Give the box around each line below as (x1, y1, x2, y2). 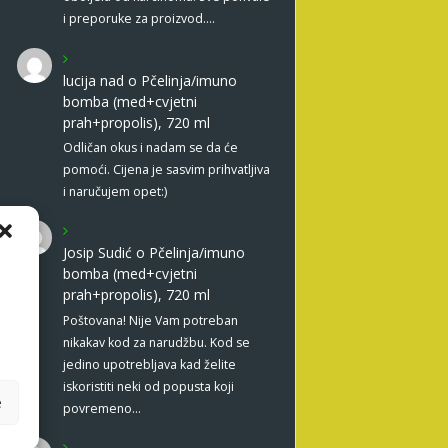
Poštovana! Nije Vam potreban (62, 311, 238, 329)
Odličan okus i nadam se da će (62, 138, 238, 156)
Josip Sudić (62, 243, 132, 263)
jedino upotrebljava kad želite (62, 355, 236, 373)
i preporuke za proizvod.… (62, 10, 215, 28)
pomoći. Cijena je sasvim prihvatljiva (62, 160, 270, 178)
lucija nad (62, 70, 124, 90)
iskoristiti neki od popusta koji (62, 377, 234, 395)
